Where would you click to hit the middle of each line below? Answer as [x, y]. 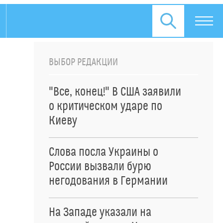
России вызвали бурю [100, 167]
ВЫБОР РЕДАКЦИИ [83, 62]
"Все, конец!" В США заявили [115, 92]
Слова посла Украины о [104, 152]
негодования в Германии [108, 181]
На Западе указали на [100, 213]
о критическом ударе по [106, 107]
